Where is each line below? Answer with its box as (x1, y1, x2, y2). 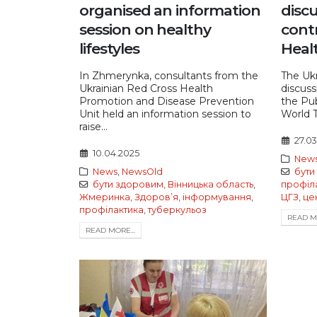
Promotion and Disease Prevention (79, 94, 254, 108)
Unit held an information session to (79, 107, 251, 120)
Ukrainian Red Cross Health (79, 81, 213, 95)
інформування (183, 191, 251, 202)
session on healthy (79, 20, 212, 38)
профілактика (79, 204, 144, 215)
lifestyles (79, 39, 139, 57)
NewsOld (121, 166, 163, 177)
